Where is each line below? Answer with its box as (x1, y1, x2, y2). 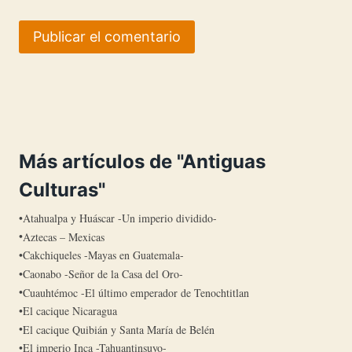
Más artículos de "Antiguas (19, 149, 266, 173)
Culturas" (19, 178, 105, 201)
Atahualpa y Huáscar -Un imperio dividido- (23, 211, 217, 226)
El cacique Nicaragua (23, 303, 117, 319)
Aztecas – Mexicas (23, 229, 104, 244)
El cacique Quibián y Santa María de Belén (23, 321, 214, 337)
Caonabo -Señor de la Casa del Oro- (23, 266, 183, 281)
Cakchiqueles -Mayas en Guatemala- (23, 247, 184, 263)
